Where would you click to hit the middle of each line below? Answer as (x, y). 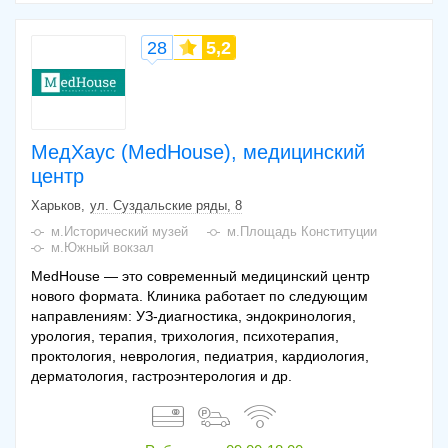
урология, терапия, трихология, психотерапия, (185, 336)
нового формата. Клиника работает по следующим (199, 296)
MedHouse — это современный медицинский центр (200, 276)
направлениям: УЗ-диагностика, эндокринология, (193, 316)
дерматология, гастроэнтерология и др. (161, 376)
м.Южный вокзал (102, 248)
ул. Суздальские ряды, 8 (166, 206)
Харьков (56, 206)
